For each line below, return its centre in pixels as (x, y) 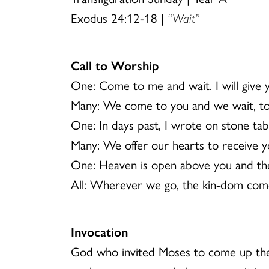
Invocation (99, 231)
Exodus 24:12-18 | (119, 17)
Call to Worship (115, 65)
